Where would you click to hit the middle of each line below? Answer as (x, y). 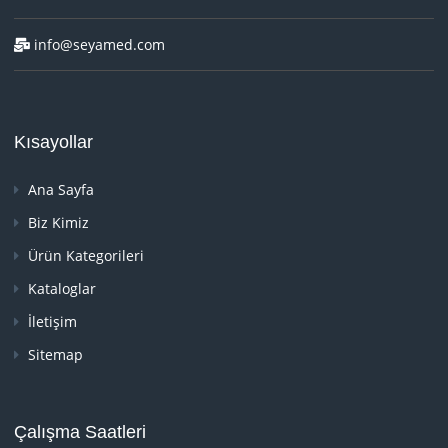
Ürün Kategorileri (84, 255)
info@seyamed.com (98, 44)
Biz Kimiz (57, 222)
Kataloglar (60, 288)
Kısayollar (54, 141)
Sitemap (54, 354)
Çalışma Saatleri (80, 431)
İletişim (51, 321)
